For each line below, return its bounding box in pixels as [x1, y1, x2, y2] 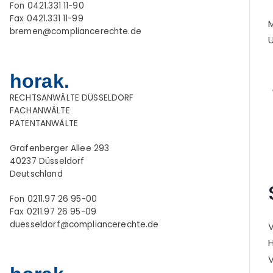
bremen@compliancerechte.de [10, 26, 141, 38]
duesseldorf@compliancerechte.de [10, 219, 159, 231]
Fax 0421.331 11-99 [10, 13, 83, 25]
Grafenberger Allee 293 [10, 143, 110, 155]
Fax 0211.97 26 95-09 [10, 206, 96, 218]
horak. [10, 70, 69, 93]
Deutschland [10, 168, 63, 180]
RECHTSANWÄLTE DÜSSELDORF [10, 92, 134, 104]
